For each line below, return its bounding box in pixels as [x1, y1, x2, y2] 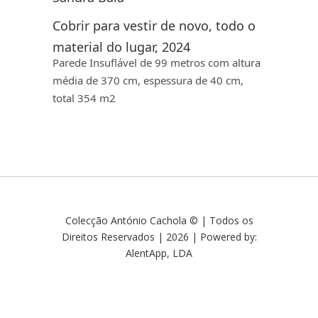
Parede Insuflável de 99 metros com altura [53, 55, 261, 70]
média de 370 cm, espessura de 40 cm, [53, 72, 243, 87]
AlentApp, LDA [126, 246, 192, 260]
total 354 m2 [53, 90, 116, 105]
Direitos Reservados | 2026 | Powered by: [61, 229, 257, 243]
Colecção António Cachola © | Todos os [65, 213, 253, 227]
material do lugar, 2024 [53, 38, 190, 55]
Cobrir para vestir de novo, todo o [53, 16, 256, 34]
